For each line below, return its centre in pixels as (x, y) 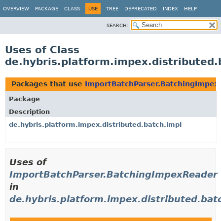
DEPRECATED (141, 9)
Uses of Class (42, 50)
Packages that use (48, 84)
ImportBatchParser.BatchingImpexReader (113, 174)
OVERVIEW (16, 9)
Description (29, 112)
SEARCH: (117, 25)
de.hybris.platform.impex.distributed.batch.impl (95, 125)
